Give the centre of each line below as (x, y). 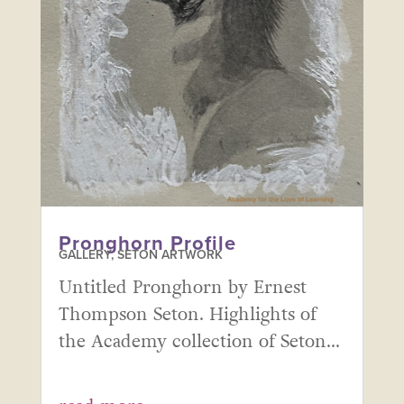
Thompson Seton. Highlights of (187, 315)
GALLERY (84, 255)
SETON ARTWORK (170, 255)
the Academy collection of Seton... (199, 342)
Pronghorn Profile (147, 244)
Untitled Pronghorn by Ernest (182, 288)
